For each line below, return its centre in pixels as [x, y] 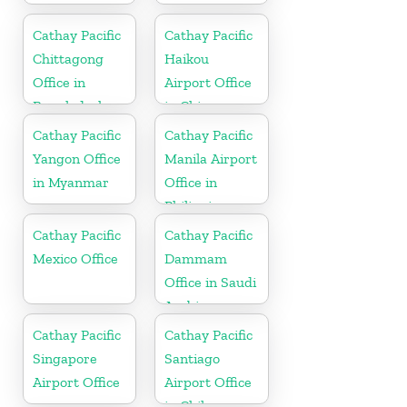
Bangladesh [69, 105]
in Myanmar [71, 182]
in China [191, 105]
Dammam [196, 258]
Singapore [65, 358]
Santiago [193, 358]
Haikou [187, 58]
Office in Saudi [211, 282]
